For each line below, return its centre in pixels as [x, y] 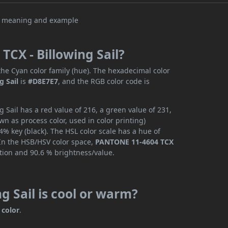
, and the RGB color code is [104, 81]
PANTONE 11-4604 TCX [135, 142]
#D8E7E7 [43, 81]
